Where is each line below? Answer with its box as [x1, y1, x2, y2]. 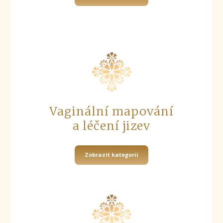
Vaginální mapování [49, 104, 174, 119]
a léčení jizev [73, 118, 150, 133]
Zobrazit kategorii [85, 151, 138, 159]
